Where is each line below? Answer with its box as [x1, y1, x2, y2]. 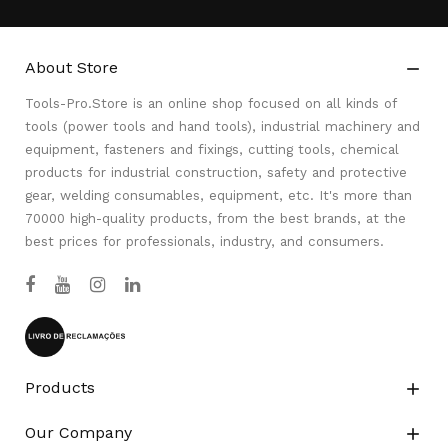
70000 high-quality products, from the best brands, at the [25, 211, 406, 226]
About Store [25, 58, 118, 77]
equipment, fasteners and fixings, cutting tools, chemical [25, 142, 399, 157]
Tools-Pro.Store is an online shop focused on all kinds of [25, 96, 396, 111]
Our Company [25, 422, 132, 442]
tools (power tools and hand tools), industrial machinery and [25, 119, 420, 134]
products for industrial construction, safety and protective [25, 165, 407, 180]
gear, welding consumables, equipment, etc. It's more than [25, 188, 412, 203]
